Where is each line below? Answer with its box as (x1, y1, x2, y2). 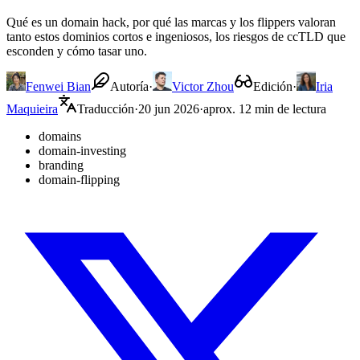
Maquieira (6, 101, 58, 116)
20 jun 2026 (138, 101, 199, 116)
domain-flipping (39, 172, 120, 186)
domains (39, 129, 81, 143)
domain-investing (39, 143, 126, 157)
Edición (253, 79, 292, 93)
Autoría (110, 79, 149, 93)
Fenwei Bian (26, 79, 91, 93)
